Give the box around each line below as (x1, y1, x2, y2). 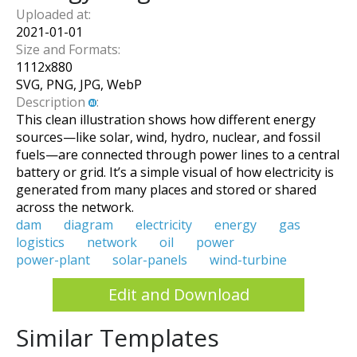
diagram (64, 215, 113, 233)
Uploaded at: (16, 5, 91, 23)
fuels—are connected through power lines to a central (16, 145, 339, 163)
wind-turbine (210, 250, 287, 269)
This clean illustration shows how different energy (16, 110, 316, 128)
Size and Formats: (16, 40, 120, 58)
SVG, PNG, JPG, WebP (16, 75, 142, 93)
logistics (16, 233, 65, 251)
